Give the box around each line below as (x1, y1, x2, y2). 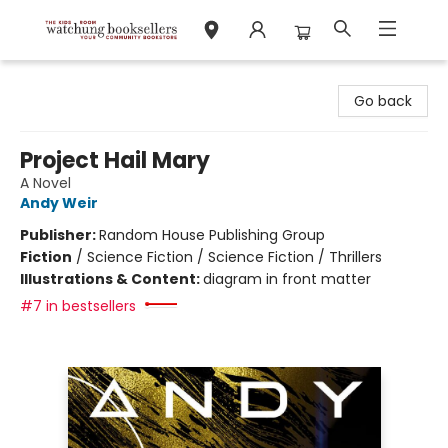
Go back (354, 91, 412, 111)
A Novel (20, 173, 71, 193)
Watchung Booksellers (15, 69, 169, 89)
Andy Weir (20, 193, 98, 213)
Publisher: (20, 225, 99, 245)
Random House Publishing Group (99, 225, 325, 245)
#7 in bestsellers (20, 296, 136, 316)
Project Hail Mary (20, 145, 210, 176)
